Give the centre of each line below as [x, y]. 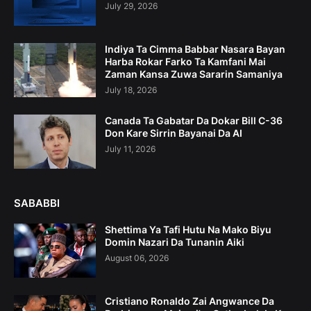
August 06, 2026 [137, 258]
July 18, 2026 [131, 90]
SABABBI [37, 203]
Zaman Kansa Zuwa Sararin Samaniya [194, 74]
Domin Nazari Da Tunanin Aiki [175, 242]
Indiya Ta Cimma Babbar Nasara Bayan [195, 49]
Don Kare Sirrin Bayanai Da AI [174, 133]
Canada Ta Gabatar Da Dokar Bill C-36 [194, 121]
